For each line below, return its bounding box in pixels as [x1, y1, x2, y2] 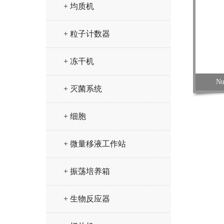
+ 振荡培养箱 [63, 167, 110, 175]
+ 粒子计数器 [63, 29, 110, 38]
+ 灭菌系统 [63, 84, 102, 93]
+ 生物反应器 [63, 194, 110, 203]
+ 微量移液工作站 [63, 139, 126, 148]
